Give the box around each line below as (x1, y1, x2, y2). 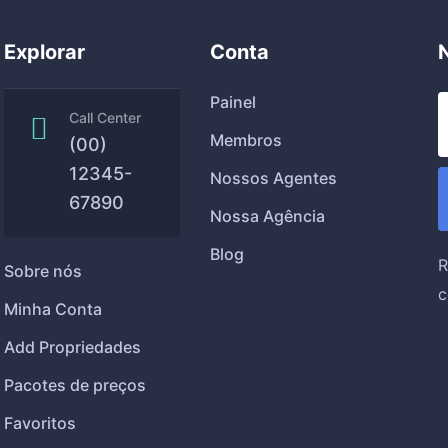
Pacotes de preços (4, 375, 147, 395)
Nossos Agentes (209, 168, 337, 188)
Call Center (69, 109, 142, 126)
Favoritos (4, 413, 77, 433)
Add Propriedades (4, 337, 142, 357)
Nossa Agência (209, 206, 325, 226)
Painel (209, 92, 256, 112)
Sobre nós (4, 261, 83, 281)
